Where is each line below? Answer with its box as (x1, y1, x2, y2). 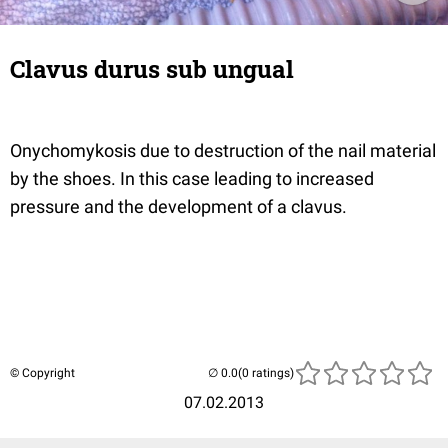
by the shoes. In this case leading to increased (10, 167, 374, 189)
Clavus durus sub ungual (10, 52, 294, 85)
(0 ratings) (238, 365, 294, 380)
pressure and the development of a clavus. (10, 195, 347, 217)
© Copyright (10, 365, 75, 380)
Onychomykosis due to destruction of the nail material (10, 139, 436, 161)
